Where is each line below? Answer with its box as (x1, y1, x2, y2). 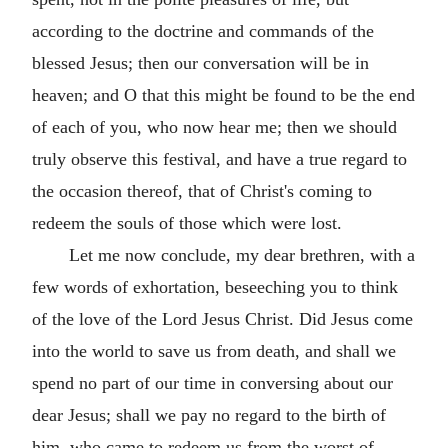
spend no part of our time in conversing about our (32, 372, 393, 393)
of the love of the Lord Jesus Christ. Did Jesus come (32, 308, 413, 329)
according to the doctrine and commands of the (32, 20, 374, 41)
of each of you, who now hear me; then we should (32, 116, 397, 137)
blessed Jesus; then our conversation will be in (32, 52, 369, 73)
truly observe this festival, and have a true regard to (32, 148, 407, 169)
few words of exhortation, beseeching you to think (32, 276, 398, 297)
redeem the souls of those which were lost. (32, 212, 342, 233)
